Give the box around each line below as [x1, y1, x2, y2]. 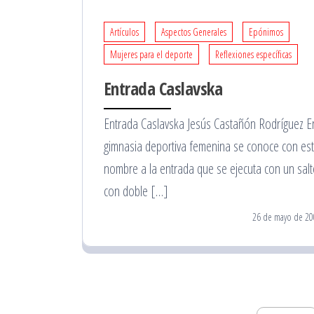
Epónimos [249, 25, 283, 39]
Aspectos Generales [161, 25, 226, 39]
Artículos [110, 25, 139, 39]
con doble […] [104, 181, 168, 200]
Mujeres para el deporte [110, 47, 193, 61]
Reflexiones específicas [215, 47, 292, 61]
